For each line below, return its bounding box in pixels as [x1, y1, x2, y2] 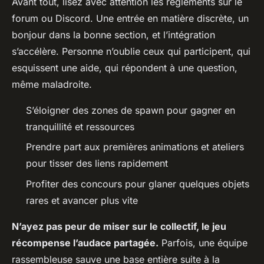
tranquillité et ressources [26, 121, 134, 133]
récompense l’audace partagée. [12, 236, 159, 249]
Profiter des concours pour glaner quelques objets [26, 177, 249, 190]
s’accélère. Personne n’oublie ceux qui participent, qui [12, 45, 250, 58]
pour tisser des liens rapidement [26, 157, 168, 170]
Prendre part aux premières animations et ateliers [26, 141, 244, 153]
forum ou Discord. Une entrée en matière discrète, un [12, 12, 249, 25]
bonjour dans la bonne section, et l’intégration [12, 29, 215, 41]
